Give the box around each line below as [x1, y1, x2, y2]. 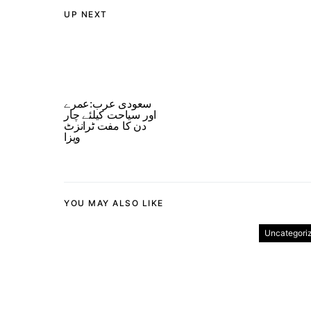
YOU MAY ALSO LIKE [64, 198, 164, 208]
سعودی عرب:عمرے [64, 98, 152, 110]
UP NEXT [64, 9, 108, 19]
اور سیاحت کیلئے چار [64, 109, 157, 121]
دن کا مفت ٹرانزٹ [64, 120, 146, 132]
